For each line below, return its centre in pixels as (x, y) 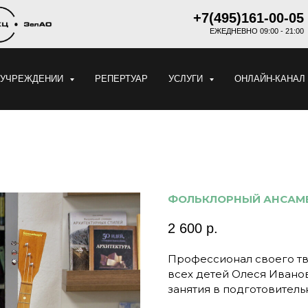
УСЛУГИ (187, 79)
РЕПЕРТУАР (121, 79)
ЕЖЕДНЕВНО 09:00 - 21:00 (257, 31)
